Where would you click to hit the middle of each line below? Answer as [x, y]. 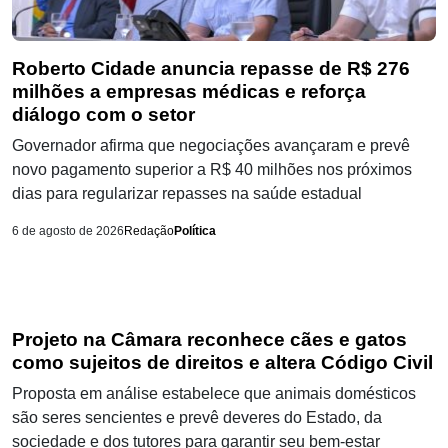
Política [195, 231]
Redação [149, 231]
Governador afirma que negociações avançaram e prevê [211, 146]
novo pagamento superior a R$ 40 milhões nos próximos [212, 170]
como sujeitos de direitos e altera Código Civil [222, 363]
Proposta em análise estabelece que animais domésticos [214, 394]
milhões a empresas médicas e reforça [189, 92]
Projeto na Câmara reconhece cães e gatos [209, 340]
